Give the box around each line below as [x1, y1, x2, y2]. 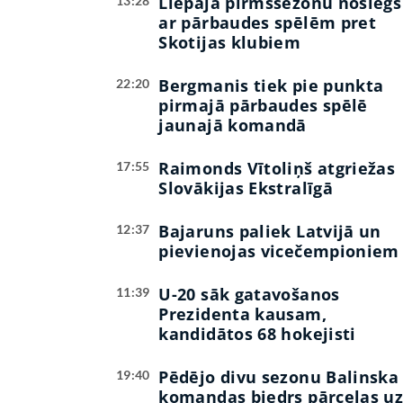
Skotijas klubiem [158, 31, 301, 54]
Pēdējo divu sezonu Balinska [158, 366, 399, 389]
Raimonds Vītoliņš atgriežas [158, 157, 396, 180]
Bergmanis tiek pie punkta [158, 75, 384, 97]
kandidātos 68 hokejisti [158, 323, 356, 345]
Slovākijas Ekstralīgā [158, 177, 333, 200]
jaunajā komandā [158, 114, 307, 137]
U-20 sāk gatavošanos [158, 283, 340, 306]
